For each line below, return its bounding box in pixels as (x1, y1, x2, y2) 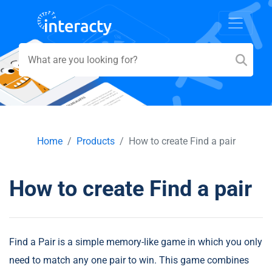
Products (76, 135, 115, 147)
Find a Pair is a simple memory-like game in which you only (9, 236, 262, 248)
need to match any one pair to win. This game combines (9, 254, 249, 266)
